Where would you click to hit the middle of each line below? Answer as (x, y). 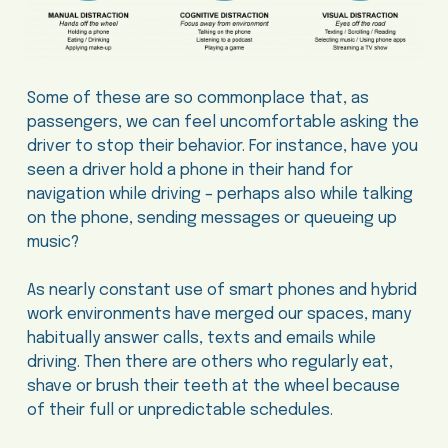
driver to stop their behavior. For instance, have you (222, 146)
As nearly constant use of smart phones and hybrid (221, 290)
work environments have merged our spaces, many (218, 314)
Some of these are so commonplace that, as (197, 98)
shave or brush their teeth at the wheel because (213, 386)
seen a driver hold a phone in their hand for (189, 170)
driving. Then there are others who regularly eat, (209, 362)
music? (52, 242)
